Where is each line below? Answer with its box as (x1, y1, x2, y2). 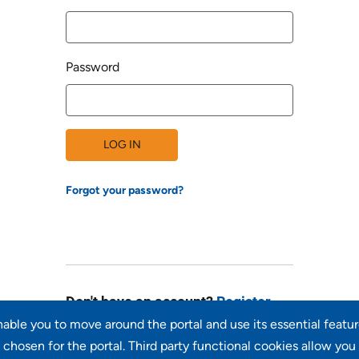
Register (216, 293, 271, 310)
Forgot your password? (66, 184, 184, 197)
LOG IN (103, 138, 141, 151)
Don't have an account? (66, 293, 216, 310)
